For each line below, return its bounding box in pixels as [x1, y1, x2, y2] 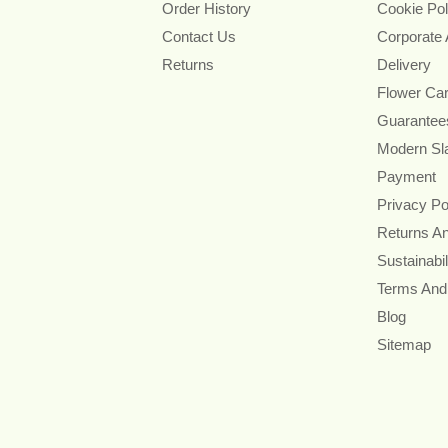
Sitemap [376, 335, 431, 353]
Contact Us [162, 27, 236, 45]
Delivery [376, 55, 431, 73]
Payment [376, 167, 436, 185]
